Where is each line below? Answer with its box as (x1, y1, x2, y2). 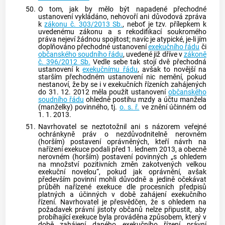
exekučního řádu (148, 42, 200, 51)
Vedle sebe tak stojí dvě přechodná (90, 57, 206, 66)
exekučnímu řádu (82, 65, 138, 74)
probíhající (38, 212, 72, 221)
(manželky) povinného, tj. (38, 102, 120, 111)
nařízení (38, 145, 64, 154)
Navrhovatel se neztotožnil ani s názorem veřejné (38, 122, 206, 131)
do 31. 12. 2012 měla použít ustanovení (38, 87, 168, 96)
